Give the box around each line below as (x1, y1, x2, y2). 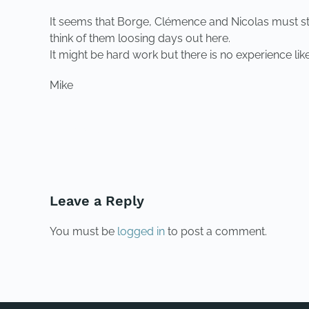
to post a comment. (165, 225, 267, 238)
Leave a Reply (50, 192, 144, 209)
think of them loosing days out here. (50, 32, 230, 45)
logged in (117, 225, 165, 238)
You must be (50, 225, 117, 238)
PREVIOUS (63, 126, 119, 139)
